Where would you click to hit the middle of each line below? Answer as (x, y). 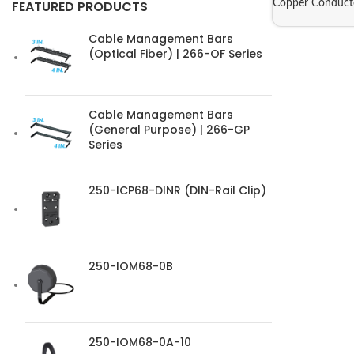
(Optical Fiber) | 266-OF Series (175, 54)
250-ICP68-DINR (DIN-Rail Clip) (177, 190)
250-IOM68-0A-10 (140, 342)
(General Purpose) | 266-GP (169, 130)
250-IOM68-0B (131, 266)
